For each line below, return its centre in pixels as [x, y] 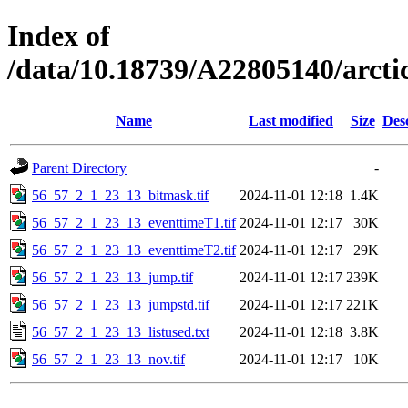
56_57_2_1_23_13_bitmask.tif [120, 195]
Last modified [291, 120]
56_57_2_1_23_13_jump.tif [112, 277]
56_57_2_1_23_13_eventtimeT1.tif [134, 222]
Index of [59, 36]
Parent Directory [79, 168]
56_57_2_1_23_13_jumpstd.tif [121, 304]
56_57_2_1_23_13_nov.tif [108, 359]
